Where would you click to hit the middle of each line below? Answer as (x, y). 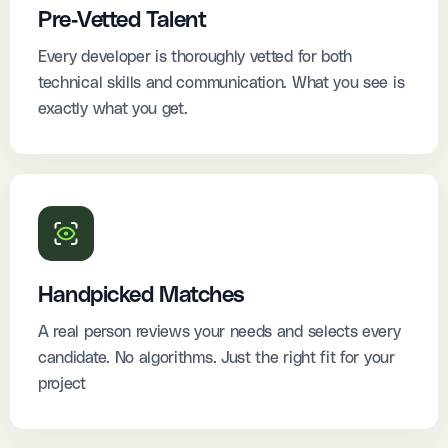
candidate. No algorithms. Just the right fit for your (216, 357)
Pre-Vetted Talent (122, 20)
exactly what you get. (113, 108)
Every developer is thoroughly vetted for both (195, 56)
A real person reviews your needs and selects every (219, 331)
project (62, 383)
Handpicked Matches (141, 295)
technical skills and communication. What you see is (221, 82)
